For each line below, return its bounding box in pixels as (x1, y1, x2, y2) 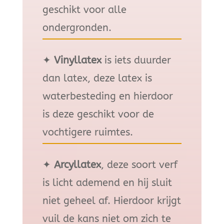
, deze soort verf (100, 158, 177, 170)
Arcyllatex (53, 158, 101, 170)
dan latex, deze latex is (42, 72, 152, 84)
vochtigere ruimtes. (42, 126, 133, 138)
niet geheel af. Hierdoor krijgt (42, 194, 181, 206)
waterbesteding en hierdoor (42, 90, 173, 102)
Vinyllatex (53, 54, 101, 66)
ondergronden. (42, 21, 111, 33)
